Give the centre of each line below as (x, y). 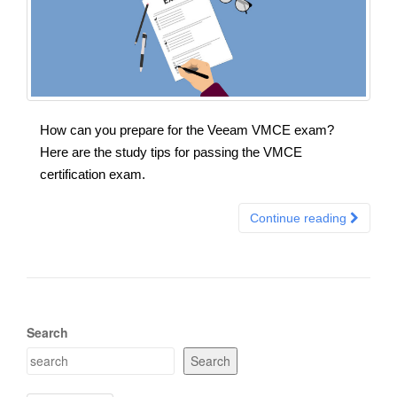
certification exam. (93, 174)
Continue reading (300, 218)
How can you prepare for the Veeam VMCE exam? (187, 129)
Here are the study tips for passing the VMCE (171, 152)
